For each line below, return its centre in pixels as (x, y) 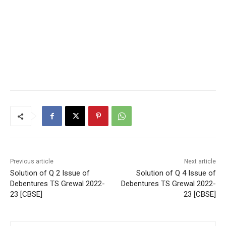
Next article (200, 161)
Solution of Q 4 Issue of (176, 173)
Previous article (32, 161)
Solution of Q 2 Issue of (50, 173)
